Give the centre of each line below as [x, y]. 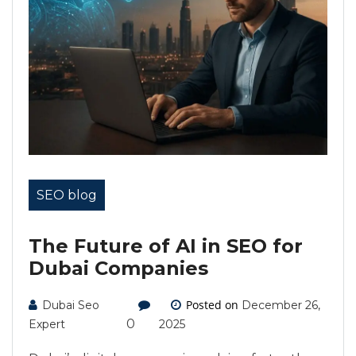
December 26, [281, 305]
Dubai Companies [118, 268]
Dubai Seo [71, 305]
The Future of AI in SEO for [166, 246]
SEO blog [67, 195]
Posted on [213, 305]
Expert [47, 324]
